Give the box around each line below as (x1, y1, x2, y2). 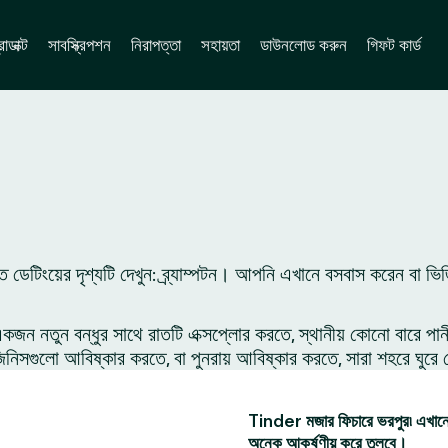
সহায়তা (200, 34, 240, 55)
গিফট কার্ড (366, 34, 421, 55)
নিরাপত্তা (130, 34, 181, 55)
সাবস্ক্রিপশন (47, 34, 111, 55)
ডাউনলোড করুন (259, 34, 347, 55)
